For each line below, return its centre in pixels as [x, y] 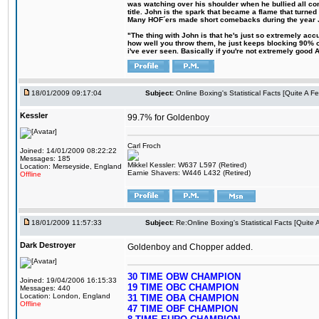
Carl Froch [144, 146]
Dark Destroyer [48, 245]
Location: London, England [65, 296]
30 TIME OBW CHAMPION [184, 277]
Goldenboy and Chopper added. [190, 247]
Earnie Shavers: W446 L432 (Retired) [189, 173]
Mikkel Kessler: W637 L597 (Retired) [187, 165]
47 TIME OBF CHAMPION [183, 309]
